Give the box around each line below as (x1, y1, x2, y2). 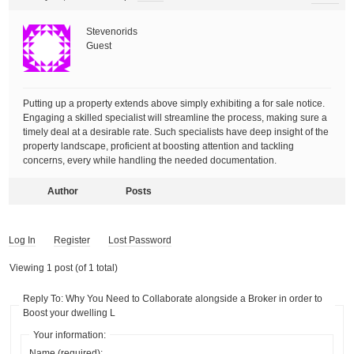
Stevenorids (86, 25, 138, 37)
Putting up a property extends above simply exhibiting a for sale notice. (23, 97, 326, 109)
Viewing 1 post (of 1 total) (9, 262, 119, 273)
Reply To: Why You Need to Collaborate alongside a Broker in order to (23, 292, 323, 304)
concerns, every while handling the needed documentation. (23, 154, 277, 166)
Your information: (33, 329, 107, 341)
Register (54, 234, 91, 246)
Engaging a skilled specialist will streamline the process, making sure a (23, 111, 328, 123)
